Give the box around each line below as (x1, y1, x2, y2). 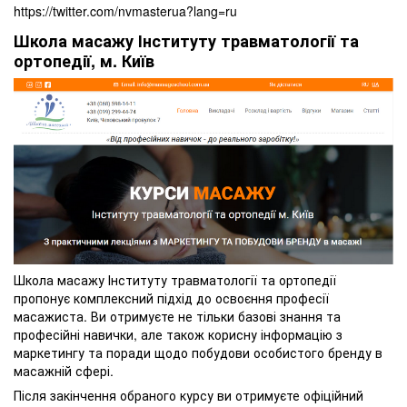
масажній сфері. (14, 362, 114, 381)
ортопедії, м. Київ (14, 48, 154, 73)
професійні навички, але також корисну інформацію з (14, 325, 342, 344)
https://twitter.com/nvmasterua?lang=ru (14, 2, 237, 21)
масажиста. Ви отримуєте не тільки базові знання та (14, 307, 341, 326)
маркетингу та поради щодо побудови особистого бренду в (14, 343, 382, 362)
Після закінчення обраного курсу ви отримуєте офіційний (14, 386, 363, 405)
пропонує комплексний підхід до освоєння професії (14, 289, 329, 308)
